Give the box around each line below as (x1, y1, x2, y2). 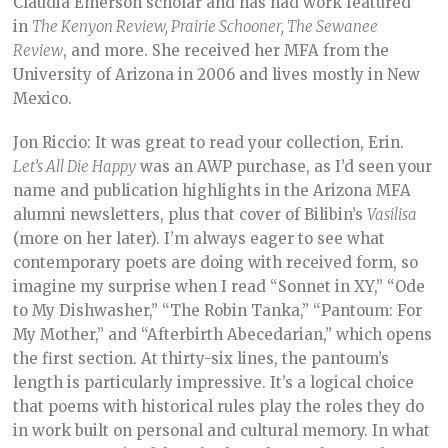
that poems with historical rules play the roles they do (13, 397, 425, 417)
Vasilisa (367, 205, 418, 225)
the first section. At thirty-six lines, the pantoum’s (13, 349, 390, 369)
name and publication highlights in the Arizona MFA (13, 181, 412, 201)
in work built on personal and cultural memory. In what (13, 421, 431, 441)
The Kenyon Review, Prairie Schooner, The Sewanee (32, 17, 379, 37)
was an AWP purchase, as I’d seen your (136, 157, 433, 177)
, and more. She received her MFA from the (63, 41, 390, 61)
